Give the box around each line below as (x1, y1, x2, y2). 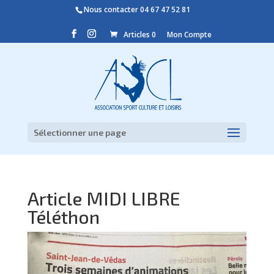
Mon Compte (166, 29, 212, 40)
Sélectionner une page (33, 127, 126, 138)
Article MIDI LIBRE (27, 187, 180, 209)
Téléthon (27, 206, 100, 228)
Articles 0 (123, 29, 156, 40)
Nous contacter (84, 4, 141, 15)
